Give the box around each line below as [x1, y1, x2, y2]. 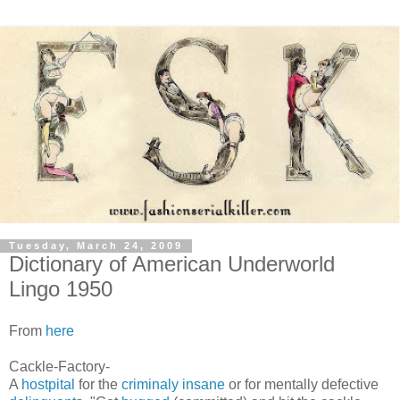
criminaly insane [121, 377, 225, 393]
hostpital [21, 377, 75, 393]
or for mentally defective [225, 377, 379, 393]
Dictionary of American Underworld [9, 251, 335, 276]
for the [75, 377, 121, 393]
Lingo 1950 [9, 276, 112, 301]
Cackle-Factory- [9, 359, 110, 375]
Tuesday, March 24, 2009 [9, 240, 183, 252]
